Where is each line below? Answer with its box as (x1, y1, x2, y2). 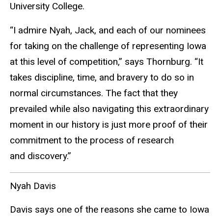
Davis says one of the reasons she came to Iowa (10, 204, 209, 216)
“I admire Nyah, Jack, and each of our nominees (10, 25, 206, 36)
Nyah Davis (10, 180, 56, 192)
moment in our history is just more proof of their (10, 119, 208, 131)
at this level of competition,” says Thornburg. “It (10, 56, 203, 68)
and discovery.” (10, 150, 71, 162)
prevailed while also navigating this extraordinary (10, 103, 209, 115)
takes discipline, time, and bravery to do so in (10, 72, 194, 83)
